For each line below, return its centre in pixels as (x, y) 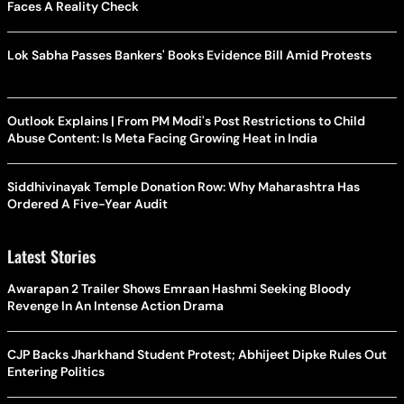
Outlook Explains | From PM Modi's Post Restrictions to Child (186, 121)
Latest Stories (51, 257)
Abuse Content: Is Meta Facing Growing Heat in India (162, 138)
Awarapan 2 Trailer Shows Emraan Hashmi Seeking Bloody (179, 289)
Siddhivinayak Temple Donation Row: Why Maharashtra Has (184, 187)
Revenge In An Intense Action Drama (115, 306)
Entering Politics (56, 372)
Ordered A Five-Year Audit (88, 204)
